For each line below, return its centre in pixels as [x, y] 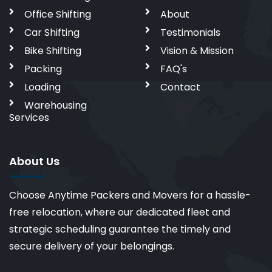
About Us [34, 161]
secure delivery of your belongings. [92, 246]
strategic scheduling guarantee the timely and [120, 229]
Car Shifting [52, 33]
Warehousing [56, 106]
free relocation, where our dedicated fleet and [120, 212]
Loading [42, 87]
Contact [180, 87]
